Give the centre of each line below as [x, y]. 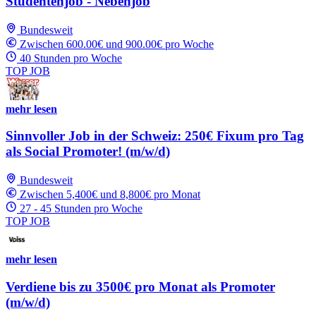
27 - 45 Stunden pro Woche [81, 208]
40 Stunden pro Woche [71, 58]
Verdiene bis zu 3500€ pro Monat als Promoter [140, 286]
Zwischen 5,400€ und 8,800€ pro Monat [110, 194]
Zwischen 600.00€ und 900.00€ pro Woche [117, 44]
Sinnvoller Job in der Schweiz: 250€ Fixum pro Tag [155, 136]
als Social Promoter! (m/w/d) [88, 152]
